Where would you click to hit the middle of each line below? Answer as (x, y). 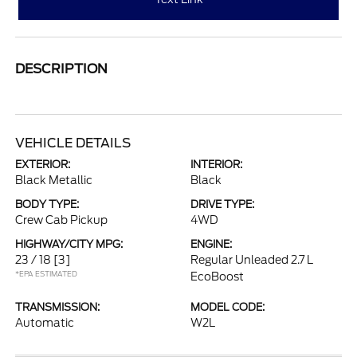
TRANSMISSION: (58, 307)
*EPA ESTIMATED (47, 273)
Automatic (45, 322)
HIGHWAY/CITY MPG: (69, 244)
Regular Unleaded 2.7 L (252, 259)
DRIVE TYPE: (222, 204)
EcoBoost (217, 276)
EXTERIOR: (43, 164)
